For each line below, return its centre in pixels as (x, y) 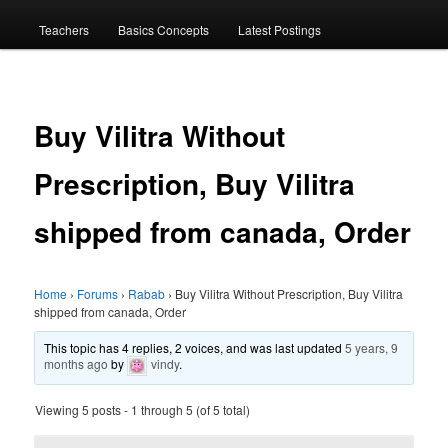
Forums (98, 294)
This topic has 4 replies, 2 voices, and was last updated (195, 348)
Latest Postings (280, 29)
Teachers (63, 29)
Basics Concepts (163, 29)
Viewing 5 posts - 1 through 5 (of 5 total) (143, 410)
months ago (76, 364)
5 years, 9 (372, 348)
